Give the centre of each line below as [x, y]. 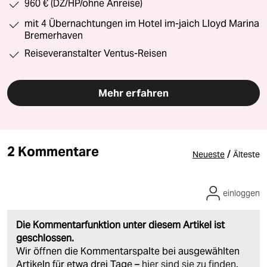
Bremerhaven [54, 36]
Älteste [246, 155]
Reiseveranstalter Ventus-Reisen [96, 54]
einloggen [241, 193]
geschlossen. [45, 238]
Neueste [209, 155]
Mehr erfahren [133, 93]
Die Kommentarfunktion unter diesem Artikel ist [120, 225]
